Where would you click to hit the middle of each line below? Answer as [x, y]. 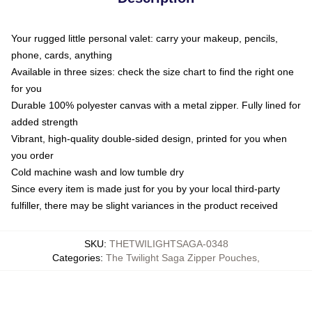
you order [32, 155]
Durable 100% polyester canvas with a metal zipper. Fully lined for [156, 105]
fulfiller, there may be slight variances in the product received [145, 205]
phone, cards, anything [62, 55]
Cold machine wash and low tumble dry [97, 172]
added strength [45, 122]
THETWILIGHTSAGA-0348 [169, 244]
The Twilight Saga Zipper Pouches [181, 258]
